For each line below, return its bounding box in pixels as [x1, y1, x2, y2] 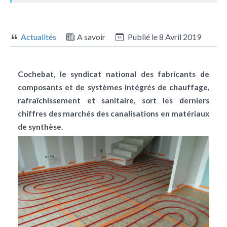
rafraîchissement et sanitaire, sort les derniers [18, 96, 209, 105]
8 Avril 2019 [159, 32, 201, 42]
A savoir [77, 32, 105, 42]
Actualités [21, 32, 56, 42]
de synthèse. [18, 122, 63, 132]
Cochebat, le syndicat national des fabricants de [18, 69, 209, 79]
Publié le [126, 32, 159, 42]
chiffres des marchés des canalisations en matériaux [18, 109, 209, 119]
